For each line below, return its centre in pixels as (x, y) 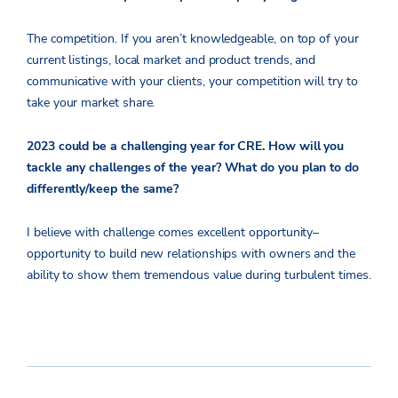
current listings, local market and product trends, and (171, 60)
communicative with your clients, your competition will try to (192, 82)
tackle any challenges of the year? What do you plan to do (193, 168)
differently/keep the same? (105, 189)
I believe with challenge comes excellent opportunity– (173, 233)
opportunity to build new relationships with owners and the (191, 254)
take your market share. (91, 103)
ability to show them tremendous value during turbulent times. (199, 275)
